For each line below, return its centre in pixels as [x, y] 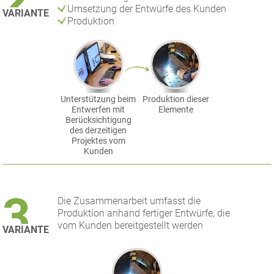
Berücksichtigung [98, 120]
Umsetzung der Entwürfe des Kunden [147, 9]
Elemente [176, 110]
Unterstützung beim [98, 100]
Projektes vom [98, 141]
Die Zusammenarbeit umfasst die [129, 201]
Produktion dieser [176, 100]
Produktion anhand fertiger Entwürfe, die [144, 213]
